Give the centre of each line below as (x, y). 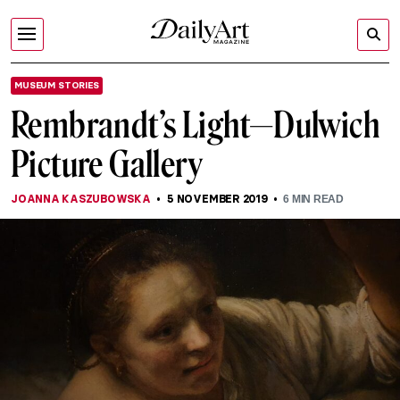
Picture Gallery (106, 164)
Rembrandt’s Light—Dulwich (196, 125)
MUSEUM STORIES (57, 85)
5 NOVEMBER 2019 (217, 199)
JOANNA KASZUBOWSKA (81, 199)
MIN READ (317, 199)
